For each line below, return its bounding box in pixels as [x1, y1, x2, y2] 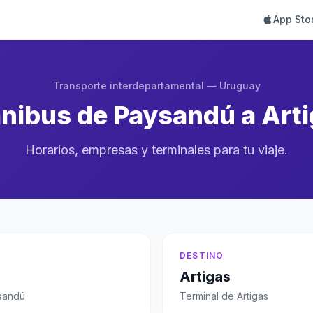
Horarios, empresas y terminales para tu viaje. [25, 143, 288, 157]
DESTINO [180, 250, 224, 261]
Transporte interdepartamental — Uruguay [52, 80, 261, 92]
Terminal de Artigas [180, 290, 268, 302]
